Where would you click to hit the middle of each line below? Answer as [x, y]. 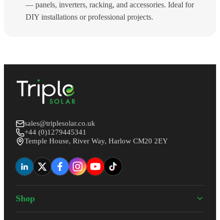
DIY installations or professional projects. [89, 17]
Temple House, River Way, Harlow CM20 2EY [96, 141]
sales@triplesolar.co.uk [60, 124]
